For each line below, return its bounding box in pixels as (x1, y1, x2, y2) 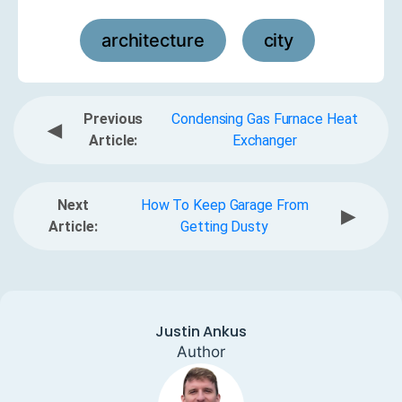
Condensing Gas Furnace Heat (171, 109, 358, 127)
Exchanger (232, 131, 297, 149)
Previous (83, 109, 144, 127)
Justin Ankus (155, 320, 247, 342)
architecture (100, 29, 205, 51)
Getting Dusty (180, 217, 268, 235)
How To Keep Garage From (140, 196, 309, 214)
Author (177, 342, 225, 361)
